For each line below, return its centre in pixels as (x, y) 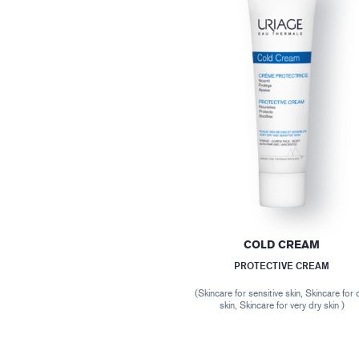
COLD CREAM (282, 244)
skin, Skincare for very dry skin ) (282, 305)
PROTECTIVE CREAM (282, 265)
